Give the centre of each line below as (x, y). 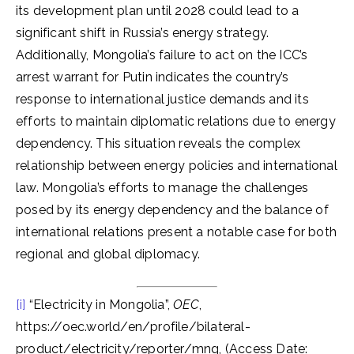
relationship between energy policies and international (177, 166)
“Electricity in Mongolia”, (100, 305)
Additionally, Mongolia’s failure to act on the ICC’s (162, 55)
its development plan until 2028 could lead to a (158, 11)
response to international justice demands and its (162, 99)
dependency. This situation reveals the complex (158, 143)
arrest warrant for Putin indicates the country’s (153, 77)
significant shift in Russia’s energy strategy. (143, 33)
